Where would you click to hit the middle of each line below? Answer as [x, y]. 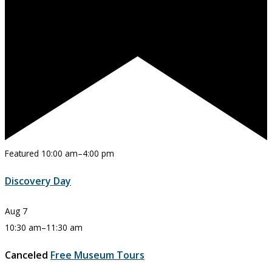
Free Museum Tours [97, 255]
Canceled [26, 255]
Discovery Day [38, 181]
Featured [22, 154]
